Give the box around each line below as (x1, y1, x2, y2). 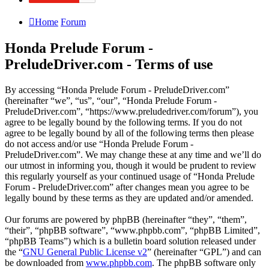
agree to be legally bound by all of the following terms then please (5, 127, 254, 138)
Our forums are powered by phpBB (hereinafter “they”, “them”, (5, 214, 247, 225)
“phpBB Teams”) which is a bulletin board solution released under (5, 235, 256, 246)
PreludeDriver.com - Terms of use (5, 56, 213, 72)
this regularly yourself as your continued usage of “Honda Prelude (5, 171, 255, 181)
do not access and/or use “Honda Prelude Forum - (5, 138, 193, 149)
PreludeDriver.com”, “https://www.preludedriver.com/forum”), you (5, 106, 258, 116)
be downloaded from (5, 257, 86, 268)
